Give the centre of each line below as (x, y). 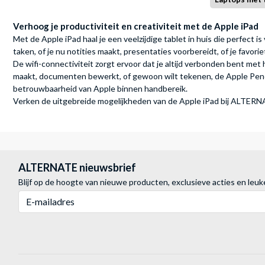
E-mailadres (39, 196)
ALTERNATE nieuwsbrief (77, 167)
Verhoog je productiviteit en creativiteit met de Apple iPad (136, 26)
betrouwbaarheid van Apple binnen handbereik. (100, 88)
